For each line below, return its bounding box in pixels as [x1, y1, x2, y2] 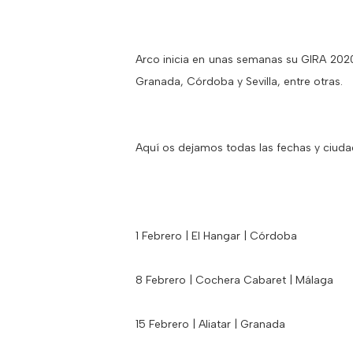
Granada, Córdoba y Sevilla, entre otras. [136, 74, 343, 88]
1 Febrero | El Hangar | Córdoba [136, 229, 297, 243]
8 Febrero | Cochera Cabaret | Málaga [136, 273, 333, 287]
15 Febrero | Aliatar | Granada [136, 317, 285, 331]
